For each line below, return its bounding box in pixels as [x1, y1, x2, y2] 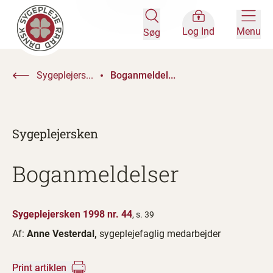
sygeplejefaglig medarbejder [99, 228, 221, 239]
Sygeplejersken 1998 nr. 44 [12, 208, 132, 220]
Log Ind [182, 26, 214, 37]
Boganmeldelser [12, 159, 179, 188]
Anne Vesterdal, [27, 228, 99, 239]
